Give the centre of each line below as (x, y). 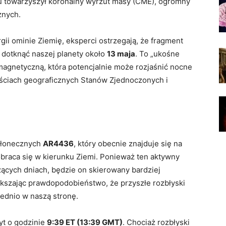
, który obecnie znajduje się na (128, 144)
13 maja (121, 54)
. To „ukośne (157, 54)
